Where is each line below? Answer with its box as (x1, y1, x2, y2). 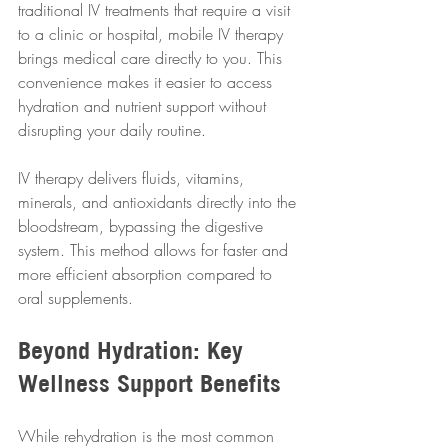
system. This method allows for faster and (18, 239, 293, 262)
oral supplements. (18, 287, 133, 310)
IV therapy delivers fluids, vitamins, (18, 167, 249, 190)
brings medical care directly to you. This (18, 47, 287, 70)
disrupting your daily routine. (18, 119, 206, 142)
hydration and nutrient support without (18, 95, 271, 118)
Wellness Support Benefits (18, 368, 281, 399)
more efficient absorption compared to (18, 263, 277, 286)
